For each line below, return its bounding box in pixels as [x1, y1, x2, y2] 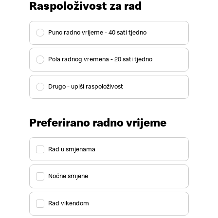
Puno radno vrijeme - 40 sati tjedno [48, 28, 146, 36]
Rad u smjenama [48, 145, 95, 153]
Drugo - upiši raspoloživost [48, 82, 123, 91]
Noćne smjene [48, 172, 88, 181]
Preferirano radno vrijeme [29, 115, 167, 129]
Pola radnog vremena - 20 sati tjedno [48, 55, 152, 64]
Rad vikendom [48, 199, 89, 207]
